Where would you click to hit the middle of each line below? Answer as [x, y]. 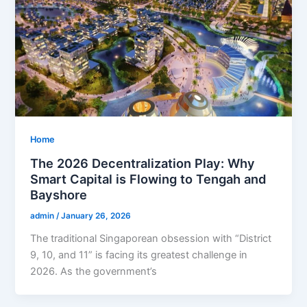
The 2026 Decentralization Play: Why [143, 163]
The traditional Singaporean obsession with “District [151, 238]
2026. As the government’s [94, 271]
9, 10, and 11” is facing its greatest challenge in [139, 255]
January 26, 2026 [96, 216]
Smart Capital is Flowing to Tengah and [148, 179]
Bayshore [59, 195]
